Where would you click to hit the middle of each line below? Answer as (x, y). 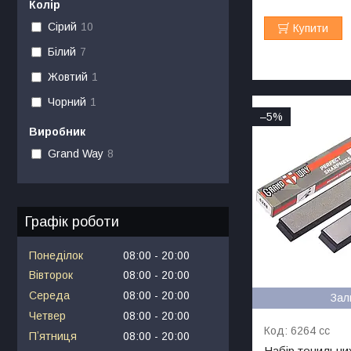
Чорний (67, 102)
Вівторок (51, 275)
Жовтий (67, 77)
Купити (311, 28)
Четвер (47, 315)
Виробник (57, 131)
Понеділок (56, 255)
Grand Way (75, 154)
